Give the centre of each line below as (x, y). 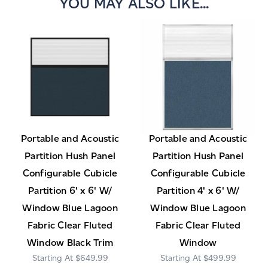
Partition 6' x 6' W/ (70, 191)
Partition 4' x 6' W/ (198, 191)
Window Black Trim (70, 243)
